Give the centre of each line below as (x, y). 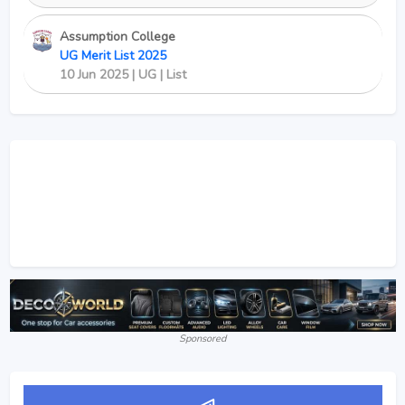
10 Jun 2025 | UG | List (122, 75)
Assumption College (117, 37)
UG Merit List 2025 (114, 56)
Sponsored (202, 338)
